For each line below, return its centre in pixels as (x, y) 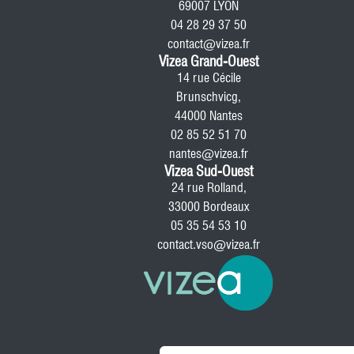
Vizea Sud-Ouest (209, 171)
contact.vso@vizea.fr (209, 245)
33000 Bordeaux (209, 207)
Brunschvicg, (209, 97)
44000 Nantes (209, 116)
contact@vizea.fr (209, 44)
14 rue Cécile (209, 78)
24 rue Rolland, (209, 188)
